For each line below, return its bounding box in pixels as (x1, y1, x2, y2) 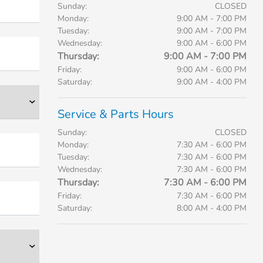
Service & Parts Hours (57, 106, 174, 122)
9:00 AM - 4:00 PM (176, 76, 247, 87)
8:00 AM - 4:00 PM (176, 203, 247, 214)
